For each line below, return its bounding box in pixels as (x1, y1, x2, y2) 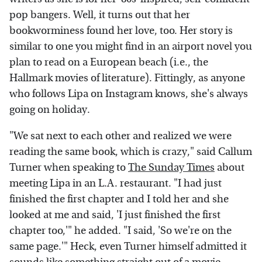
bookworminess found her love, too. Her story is (9, 24, 233, 37)
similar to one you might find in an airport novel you (9, 40, 252, 53)
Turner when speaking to (9, 161, 128, 174)
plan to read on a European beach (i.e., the (9, 56, 208, 68)
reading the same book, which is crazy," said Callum (9, 145, 252, 158)
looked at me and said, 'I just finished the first (9, 208, 220, 221)
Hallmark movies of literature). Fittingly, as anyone (9, 71, 245, 84)
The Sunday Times (128, 161, 215, 174)
